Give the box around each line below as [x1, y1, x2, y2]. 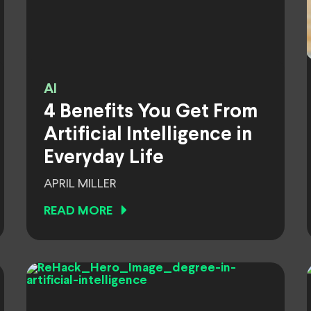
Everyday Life [44, 149, 164, 167]
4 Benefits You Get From [44, 103, 258, 121]
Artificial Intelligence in [44, 126, 252, 144]
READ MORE [44, 205, 112, 217]
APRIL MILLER [44, 178, 117, 190]
